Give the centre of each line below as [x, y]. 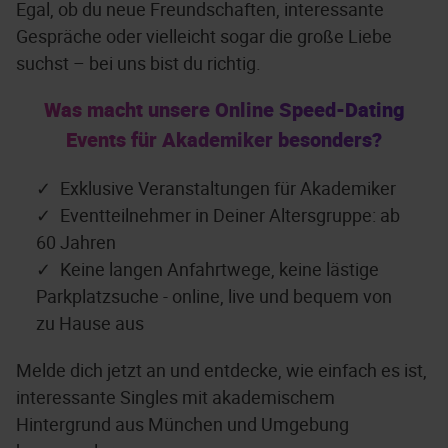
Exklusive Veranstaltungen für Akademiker [228, 188]
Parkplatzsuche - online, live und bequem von [214, 296]
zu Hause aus [90, 323]
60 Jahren [76, 242]
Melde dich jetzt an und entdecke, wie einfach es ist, [221, 370]
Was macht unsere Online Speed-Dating [224, 109]
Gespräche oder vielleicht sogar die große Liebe [204, 36]
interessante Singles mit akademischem [175, 397]
